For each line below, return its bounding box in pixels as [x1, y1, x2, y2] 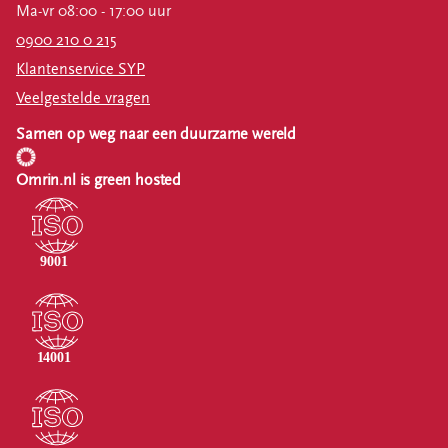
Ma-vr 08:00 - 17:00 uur [16, 2, 171, 21]
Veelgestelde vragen [16, 89, 150, 108]
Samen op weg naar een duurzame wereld [16, 125, 297, 144]
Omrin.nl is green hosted [16, 171, 182, 190]
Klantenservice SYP [16, 60, 145, 79]
